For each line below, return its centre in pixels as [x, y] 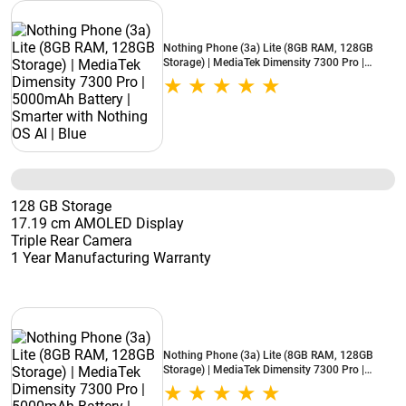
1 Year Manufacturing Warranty [111, 258]
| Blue [177, 92]
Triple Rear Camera [72, 241]
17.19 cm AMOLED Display [97, 223]
